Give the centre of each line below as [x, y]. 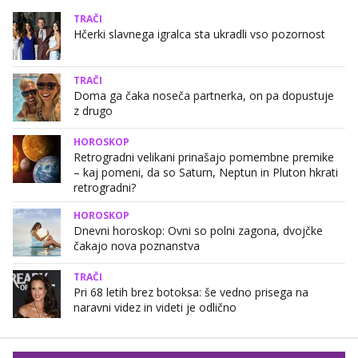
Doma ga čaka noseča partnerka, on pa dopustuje [204, 96]
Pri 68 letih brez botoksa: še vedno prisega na [191, 292]
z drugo [93, 111]
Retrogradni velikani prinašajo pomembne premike [204, 157]
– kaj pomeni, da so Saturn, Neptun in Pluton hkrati [206, 173]
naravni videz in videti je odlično [155, 308]
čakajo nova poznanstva [137, 246]
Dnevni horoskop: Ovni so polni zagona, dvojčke [198, 231]
